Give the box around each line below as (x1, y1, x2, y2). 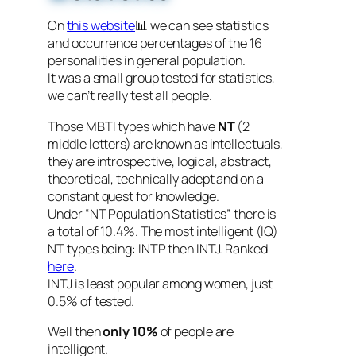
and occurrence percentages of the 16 (48, 34, 262, 52)
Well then (48, 322, 103, 340)
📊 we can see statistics (134, 17, 269, 35)
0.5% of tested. (48, 292, 134, 310)
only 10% (103, 322, 161, 340)
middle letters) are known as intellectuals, (48, 134, 284, 153)
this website (67, 17, 135, 35)
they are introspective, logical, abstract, (48, 152, 273, 170)
